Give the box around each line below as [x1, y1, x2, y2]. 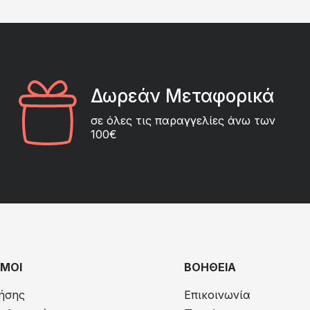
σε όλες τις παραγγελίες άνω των [90, 113, 275, 127]
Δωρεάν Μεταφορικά [90, 84, 274, 107]
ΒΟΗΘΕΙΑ [184, 259, 237, 274]
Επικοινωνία [184, 287, 251, 302]
